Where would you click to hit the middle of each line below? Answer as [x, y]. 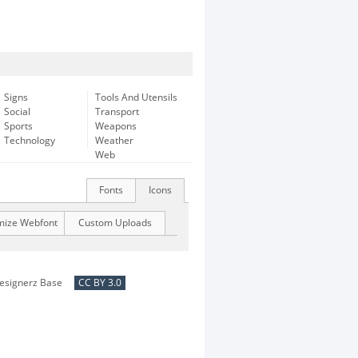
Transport [117, 112]
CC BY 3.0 [100, 283]
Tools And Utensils [136, 97]
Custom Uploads [115, 223]
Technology [30, 141]
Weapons [116, 126]
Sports [18, 126]
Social [17, 112]
